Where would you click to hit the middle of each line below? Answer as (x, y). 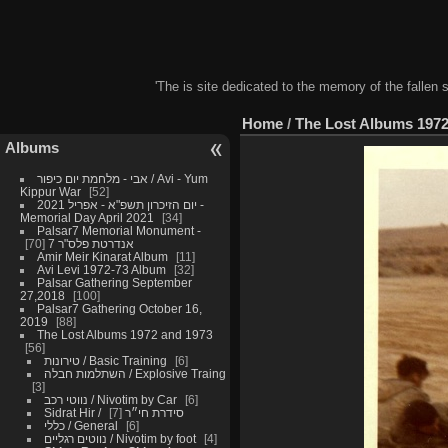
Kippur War (50, 192)
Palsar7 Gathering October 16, (119, 309)
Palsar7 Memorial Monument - (118, 231)
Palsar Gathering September (114, 283)
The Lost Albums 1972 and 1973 (124, 335)
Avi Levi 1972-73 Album (101, 270)
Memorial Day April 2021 (86, 218)
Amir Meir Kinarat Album (102, 257)
